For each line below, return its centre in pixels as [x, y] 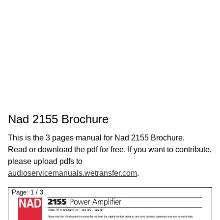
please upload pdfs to [45, 161]
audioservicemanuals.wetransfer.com [72, 173]
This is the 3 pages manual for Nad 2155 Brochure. [96, 138]
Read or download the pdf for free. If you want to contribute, [110, 150]
